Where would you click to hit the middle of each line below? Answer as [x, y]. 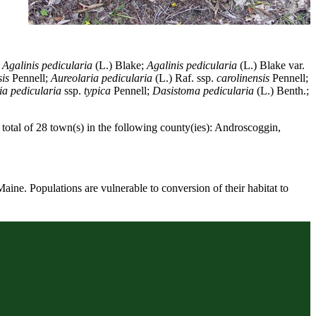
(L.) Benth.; [281, 90]
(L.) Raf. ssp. [184, 78]
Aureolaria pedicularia [101, 78]
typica [97, 90]
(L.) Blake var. [271, 65]
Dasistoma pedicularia [203, 90]
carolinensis [243, 78]
